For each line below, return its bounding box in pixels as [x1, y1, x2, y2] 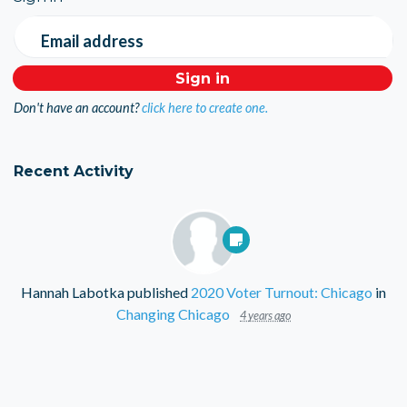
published [124, 283, 191, 302]
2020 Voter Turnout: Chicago [191, 283, 372, 302]
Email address [41, 30, 144, 51]
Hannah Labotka [21, 283, 124, 302]
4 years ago [240, 308, 291, 323]
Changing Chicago [116, 305, 230, 323]
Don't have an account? [14, 100, 139, 116]
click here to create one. [142, 100, 268, 116]
